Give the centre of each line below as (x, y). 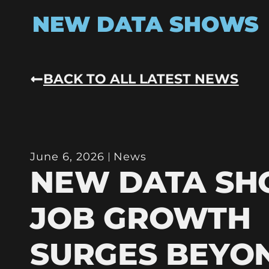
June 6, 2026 (68, 156)
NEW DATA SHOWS (145, 24)
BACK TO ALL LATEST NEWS (141, 79)
